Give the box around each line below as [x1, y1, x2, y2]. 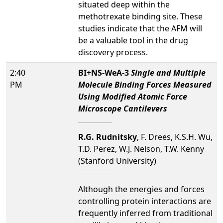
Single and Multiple [131, 67, 206, 78]
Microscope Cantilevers [78, 103, 167, 114]
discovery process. [78, 46, 148, 58]
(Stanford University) [78, 155, 156, 166]
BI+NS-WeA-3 [78, 67, 131, 78]
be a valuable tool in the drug [78, 34, 188, 46]
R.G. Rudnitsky [78, 131, 137, 142]
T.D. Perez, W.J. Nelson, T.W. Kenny [78, 143, 204, 154]
